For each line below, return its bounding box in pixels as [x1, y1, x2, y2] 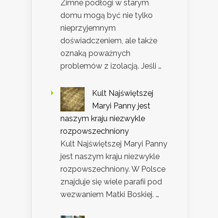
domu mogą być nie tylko [60, 11, 153, 20]
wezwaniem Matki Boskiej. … [60, 190, 159, 200]
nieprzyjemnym [60, 23, 116, 33]
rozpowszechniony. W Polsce [60, 164, 165, 174]
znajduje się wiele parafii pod [60, 177, 162, 187]
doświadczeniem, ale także [60, 36, 157, 46]
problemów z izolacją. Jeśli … [60, 61, 162, 71]
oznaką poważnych [60, 49, 130, 58]
